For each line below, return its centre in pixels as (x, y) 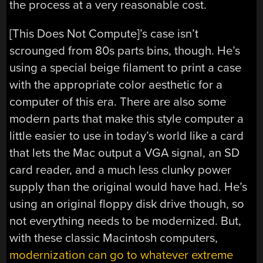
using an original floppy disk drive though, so (127, 204)
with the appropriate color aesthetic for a (116, 85)
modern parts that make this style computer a (127, 119)
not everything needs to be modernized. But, (126, 221)
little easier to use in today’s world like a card (127, 136)
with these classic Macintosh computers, (114, 238)
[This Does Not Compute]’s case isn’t (104, 34)
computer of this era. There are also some (118, 102)
